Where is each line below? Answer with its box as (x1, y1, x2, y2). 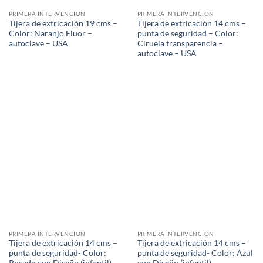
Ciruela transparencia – (137, 39, 223, 49)
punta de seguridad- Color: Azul (137, 248, 253, 258)
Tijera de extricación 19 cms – (8, 19, 117, 29)
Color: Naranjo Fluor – (8, 29, 92, 39)
